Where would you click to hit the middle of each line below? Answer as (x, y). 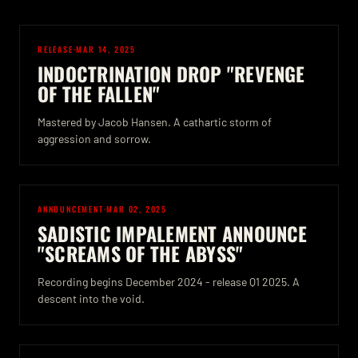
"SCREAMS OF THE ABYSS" (141, 253)
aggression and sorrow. (94, 139)
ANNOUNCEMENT (71, 209)
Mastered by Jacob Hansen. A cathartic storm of (155, 122)
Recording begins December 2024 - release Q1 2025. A (169, 282)
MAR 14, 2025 (106, 49)
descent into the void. (91, 298)
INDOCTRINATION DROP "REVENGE (171, 74)
